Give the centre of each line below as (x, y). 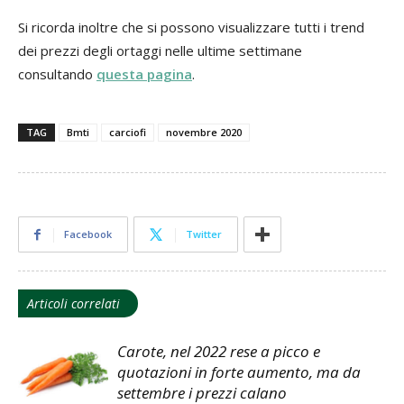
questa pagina (144, 73)
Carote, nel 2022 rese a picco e (219, 351)
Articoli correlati (73, 303)
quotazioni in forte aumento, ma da (239, 372)
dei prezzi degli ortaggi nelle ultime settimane (160, 50)
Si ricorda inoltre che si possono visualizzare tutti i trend (191, 27)
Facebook (88, 234)
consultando (57, 73)
